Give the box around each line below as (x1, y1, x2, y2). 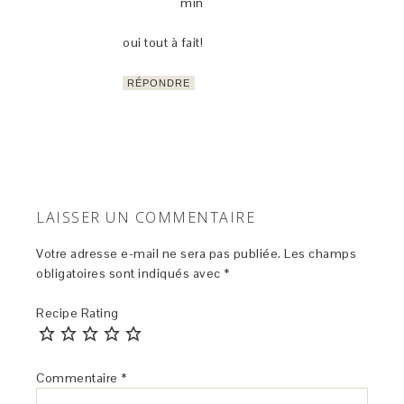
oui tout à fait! (123, 34, 204, 51)
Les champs (284, 245, 357, 262)
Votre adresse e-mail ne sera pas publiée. (36, 245, 281, 262)
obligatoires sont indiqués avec (36, 265, 225, 282)
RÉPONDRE (127, 78, 191, 89)
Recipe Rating (36, 305, 119, 322)
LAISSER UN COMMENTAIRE (36, 207, 256, 228)
